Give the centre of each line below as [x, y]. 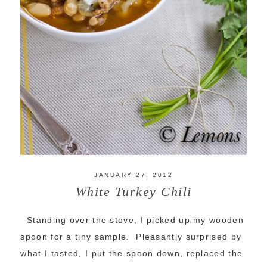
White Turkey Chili [133, 192]
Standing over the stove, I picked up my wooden [132, 220]
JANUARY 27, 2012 [133, 175]
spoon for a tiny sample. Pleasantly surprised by [131, 237]
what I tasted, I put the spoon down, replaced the [132, 254]
